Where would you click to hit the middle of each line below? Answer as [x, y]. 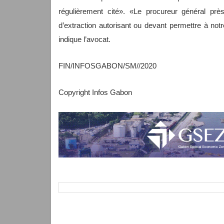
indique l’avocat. [84, 39]
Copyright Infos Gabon [95, 92]
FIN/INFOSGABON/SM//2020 [107, 65]
